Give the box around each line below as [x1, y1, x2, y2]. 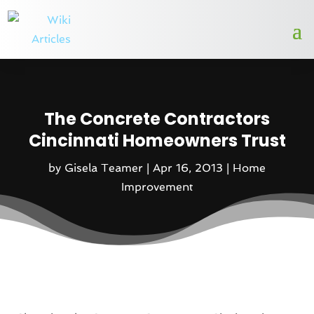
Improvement [121, 179, 193, 193]
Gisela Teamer [64, 161, 143, 175]
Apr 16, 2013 [153, 161, 223, 175]
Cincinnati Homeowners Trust [28, 128, 286, 152]
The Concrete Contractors [44, 107, 270, 130]
